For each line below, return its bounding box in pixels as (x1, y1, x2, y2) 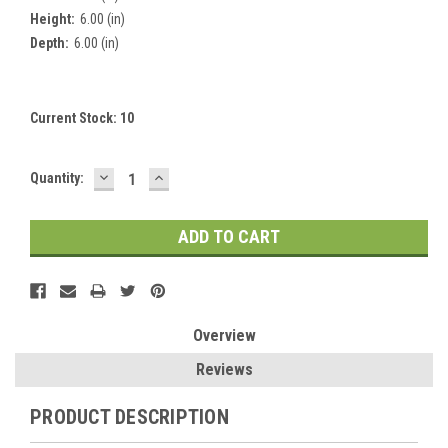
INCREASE (151, 165, 234, 187)
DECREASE (96, 165, 182, 187)
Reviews (195, 359, 253, 379)
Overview (192, 325, 256, 345)
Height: (30, 10, 75, 27)
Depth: (30, 34, 69, 51)
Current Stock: (30, 109, 120, 126)
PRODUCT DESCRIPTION (30, 404, 229, 429)
